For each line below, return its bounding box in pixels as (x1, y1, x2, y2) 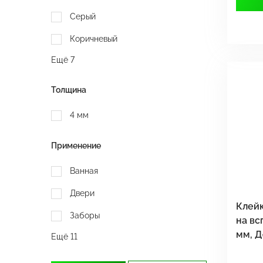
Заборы (70, 211, 100, 220)
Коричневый (70, 34, 117, 43)
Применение (51, 141, 101, 150)
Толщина (51, 85, 86, 95)
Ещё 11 (51, 232, 77, 241)
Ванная (70, 166, 98, 176)
